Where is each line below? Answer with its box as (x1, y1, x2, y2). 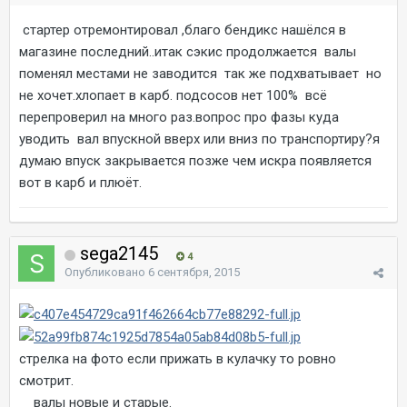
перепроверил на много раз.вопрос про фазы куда (19, 109, 339, 125)
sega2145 (75, 243, 163, 264)
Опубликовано (65, 265, 148, 279)
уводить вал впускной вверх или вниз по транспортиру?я (19, 131, 380, 147)
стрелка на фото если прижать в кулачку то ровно (19, 351, 336, 368)
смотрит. (19, 372, 74, 390)
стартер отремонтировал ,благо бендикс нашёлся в (19, 22, 346, 38)
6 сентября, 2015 (148, 265, 240, 279)
